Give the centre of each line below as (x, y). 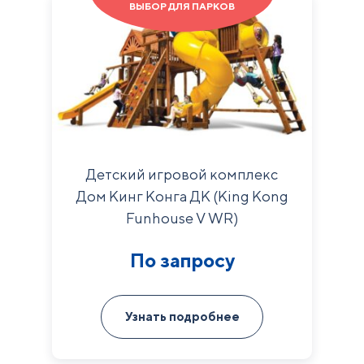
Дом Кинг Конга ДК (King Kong (182, 196)
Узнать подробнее (182, 316)
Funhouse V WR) (182, 218)
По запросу (182, 260)
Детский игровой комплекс (182, 174)
